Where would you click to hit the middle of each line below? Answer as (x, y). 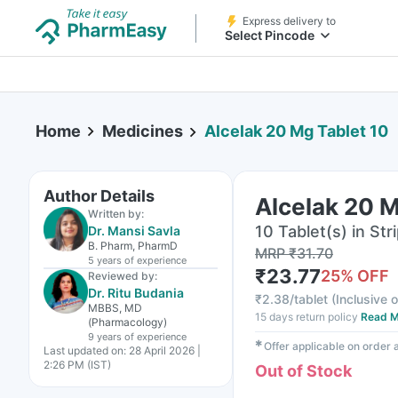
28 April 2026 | (165, 350)
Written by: (116, 214)
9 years (105, 337)
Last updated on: (85, 350)
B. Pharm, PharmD (133, 246)
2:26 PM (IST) (77, 365)
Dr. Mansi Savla (134, 231)
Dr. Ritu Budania (136, 293)
